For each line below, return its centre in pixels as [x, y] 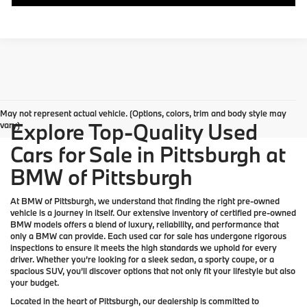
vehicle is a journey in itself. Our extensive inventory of [115, 213]
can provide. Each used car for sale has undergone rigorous [172, 236]
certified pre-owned [258, 213]
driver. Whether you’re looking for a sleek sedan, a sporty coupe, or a [142, 259]
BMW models [36, 224]
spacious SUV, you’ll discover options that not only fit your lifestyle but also [153, 271]
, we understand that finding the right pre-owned [187, 201]
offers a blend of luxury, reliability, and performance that [170, 224]
